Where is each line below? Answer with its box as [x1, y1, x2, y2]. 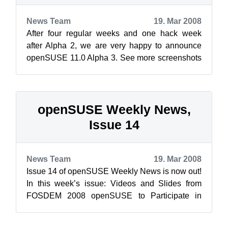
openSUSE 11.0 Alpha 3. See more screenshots [26, 53, 202, 62]
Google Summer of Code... [26, 204, 122, 212]
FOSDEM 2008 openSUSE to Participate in [26, 191, 202, 200]
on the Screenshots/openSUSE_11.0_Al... [26, 66, 178, 74]
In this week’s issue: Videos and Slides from [26, 179, 202, 188]
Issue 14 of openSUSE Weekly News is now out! [26, 167, 202, 176]
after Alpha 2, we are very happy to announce [26, 41, 202, 50]
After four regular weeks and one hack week [26, 29, 202, 38]
